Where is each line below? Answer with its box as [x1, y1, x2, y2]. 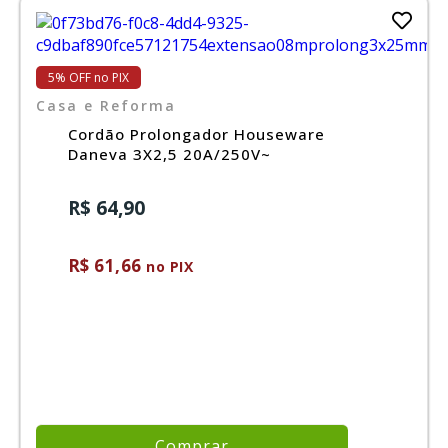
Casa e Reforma [35, 95, 176, 115]
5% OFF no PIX [47, 68, 129, 86]
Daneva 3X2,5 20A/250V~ [67, 143, 271, 164]
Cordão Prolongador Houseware [67, 123, 325, 144]
